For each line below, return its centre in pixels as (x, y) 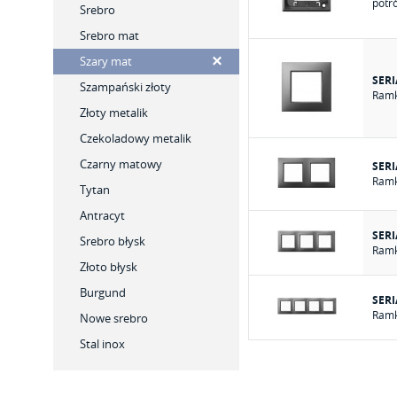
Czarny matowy (121, 164)
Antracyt (102, 215)
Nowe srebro (114, 318)
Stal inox (102, 344)
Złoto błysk (109, 267)
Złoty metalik (114, 113)
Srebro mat (109, 35)
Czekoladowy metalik (136, 138)
